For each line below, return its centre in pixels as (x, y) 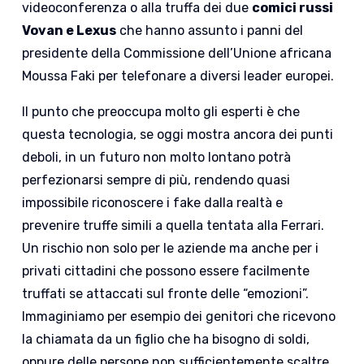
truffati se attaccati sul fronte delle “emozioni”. (166, 293)
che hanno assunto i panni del (210, 30)
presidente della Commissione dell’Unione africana (177, 53)
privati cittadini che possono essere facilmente (166, 271)
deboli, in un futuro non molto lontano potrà (157, 157)
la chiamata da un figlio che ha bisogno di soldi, (166, 339)
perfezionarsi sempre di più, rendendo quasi (156, 180)
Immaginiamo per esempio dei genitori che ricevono (179, 316)
